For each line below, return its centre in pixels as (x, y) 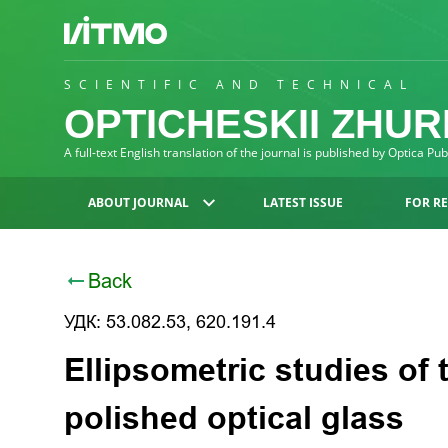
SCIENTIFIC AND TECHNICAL (239, 84)
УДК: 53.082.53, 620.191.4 (170, 322)
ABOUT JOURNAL (138, 202)
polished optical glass (234, 418)
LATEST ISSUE (302, 202)
